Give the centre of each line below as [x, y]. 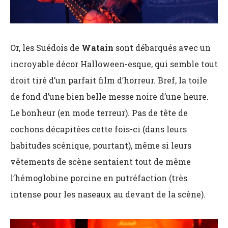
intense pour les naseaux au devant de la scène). [108, 194]
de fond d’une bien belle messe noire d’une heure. [109, 97]
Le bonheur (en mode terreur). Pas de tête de [99, 113]
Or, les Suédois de [46, 48]
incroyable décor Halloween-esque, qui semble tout [114, 64]
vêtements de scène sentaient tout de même [101, 162]
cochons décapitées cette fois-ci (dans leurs [98, 129]
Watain [98, 48]
